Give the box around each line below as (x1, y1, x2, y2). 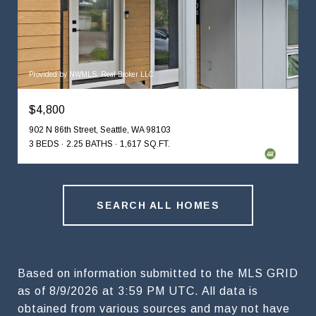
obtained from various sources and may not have (18, 302, 290, 315)
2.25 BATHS (66, 138, 113, 149)
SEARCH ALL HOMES (97, 199, 219, 211)
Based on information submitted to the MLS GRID (18, 267, 298, 279)
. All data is (195, 284, 258, 297)
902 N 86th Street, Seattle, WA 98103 (29, 124, 171, 135)
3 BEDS (29, 138, 59, 149)
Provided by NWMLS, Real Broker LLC (29, 70, 154, 78)
